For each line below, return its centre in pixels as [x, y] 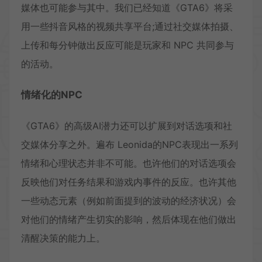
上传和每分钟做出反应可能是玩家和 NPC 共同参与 [127, 45]
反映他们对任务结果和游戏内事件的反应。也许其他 [129, 182]
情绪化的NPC [52, 94]
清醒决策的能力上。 [63, 238]
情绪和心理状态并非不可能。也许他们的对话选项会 [129, 163]
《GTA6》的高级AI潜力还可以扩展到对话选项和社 [127, 125]
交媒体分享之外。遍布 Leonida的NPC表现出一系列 [130, 144]
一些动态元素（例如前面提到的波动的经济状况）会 [129, 200]
